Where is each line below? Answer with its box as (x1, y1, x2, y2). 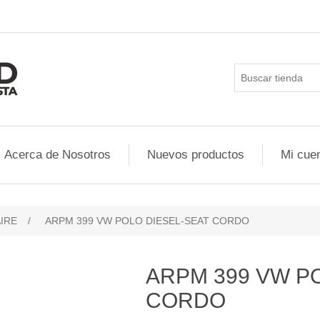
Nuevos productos (147, 148, 244, 161)
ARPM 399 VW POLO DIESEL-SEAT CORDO (45, 215, 249, 226)
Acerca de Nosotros (4, 148, 111, 161)
